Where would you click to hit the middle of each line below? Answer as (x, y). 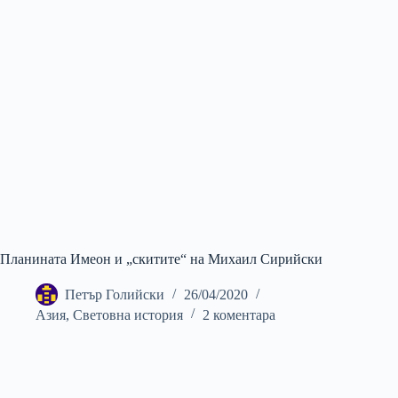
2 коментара (239, 315)
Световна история (128, 315)
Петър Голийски (115, 295)
